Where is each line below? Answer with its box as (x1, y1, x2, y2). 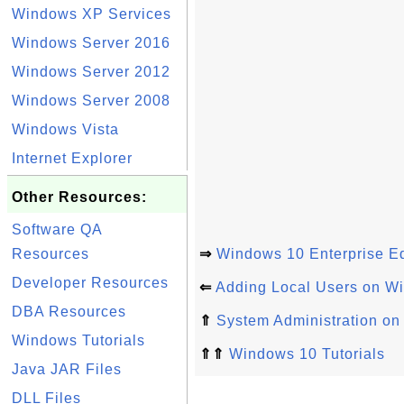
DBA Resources (12, 304, 126, 319)
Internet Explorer (12, 151, 133, 166)
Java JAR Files (12, 362, 122, 377)
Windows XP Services (12, 6, 171, 22)
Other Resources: (12, 189, 147, 205)
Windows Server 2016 (12, 35, 170, 50)
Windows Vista (12, 122, 119, 137)
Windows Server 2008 (12, 93, 170, 108)
